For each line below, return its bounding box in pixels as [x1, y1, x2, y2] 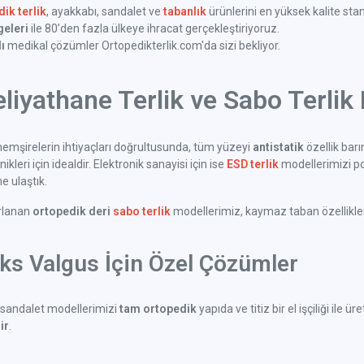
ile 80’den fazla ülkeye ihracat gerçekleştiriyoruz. [28, 22, 279, 36]
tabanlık [163, 5, 206, 19]
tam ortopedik [119, 302, 197, 316]
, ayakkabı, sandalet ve [46, 5, 163, 19]
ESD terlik [227, 158, 279, 171]
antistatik [253, 141, 304, 154]
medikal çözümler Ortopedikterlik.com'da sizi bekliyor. [5, 39, 280, 53]
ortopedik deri [32, 205, 113, 219]
